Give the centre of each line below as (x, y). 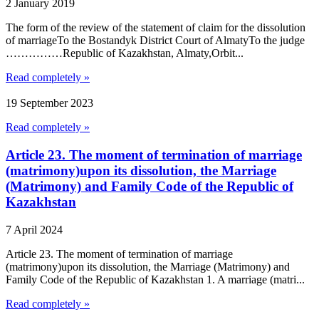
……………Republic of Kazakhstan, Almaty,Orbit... (125, 53)
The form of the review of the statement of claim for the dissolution (156, 27)
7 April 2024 (34, 229)
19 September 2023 (49, 103)
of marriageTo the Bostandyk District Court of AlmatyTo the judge (155, 40)
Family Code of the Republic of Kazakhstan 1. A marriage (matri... (155, 279)
